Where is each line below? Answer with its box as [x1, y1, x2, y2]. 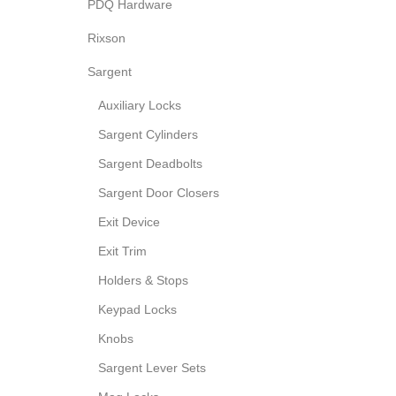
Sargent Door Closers [98, 186, 219, 200]
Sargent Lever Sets [98, 361, 206, 375]
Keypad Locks [98, 302, 177, 316]
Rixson [88, 31, 126, 45]
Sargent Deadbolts [98, 156, 202, 171]
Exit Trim [98, 244, 147, 258]
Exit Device [98, 215, 160, 229]
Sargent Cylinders [98, 127, 198, 141]
